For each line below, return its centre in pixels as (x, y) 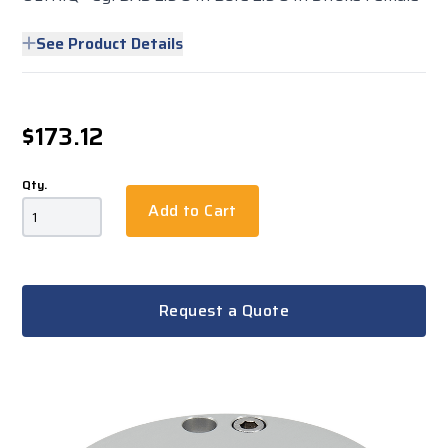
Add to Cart (192, 210)
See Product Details (110, 43)
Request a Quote (224, 310)
